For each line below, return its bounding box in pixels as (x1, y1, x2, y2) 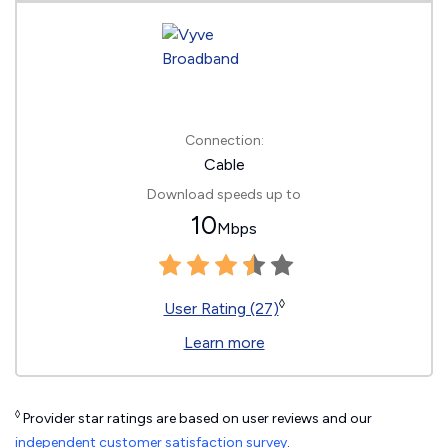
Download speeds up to (147, 186, 301, 203)
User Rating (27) (163, 299, 279, 318)
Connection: (184, 132, 264, 149)
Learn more (183, 333, 265, 352)
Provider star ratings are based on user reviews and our (20, 410, 372, 427)
